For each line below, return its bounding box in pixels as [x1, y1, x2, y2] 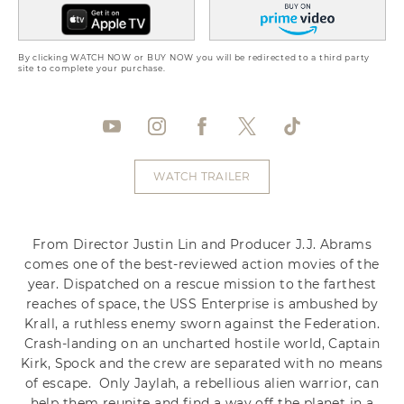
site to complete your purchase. [18, 62, 166, 73]
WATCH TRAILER [153, 170, 251, 184]
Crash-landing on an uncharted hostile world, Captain [23, 335, 381, 353]
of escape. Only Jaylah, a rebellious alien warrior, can [24, 375, 380, 392]
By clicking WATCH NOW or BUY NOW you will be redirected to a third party [18, 51, 370, 62]
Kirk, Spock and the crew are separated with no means [21, 355, 383, 372]
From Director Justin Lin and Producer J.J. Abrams [32, 236, 372, 253]
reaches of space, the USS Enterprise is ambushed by [25, 296, 379, 313]
